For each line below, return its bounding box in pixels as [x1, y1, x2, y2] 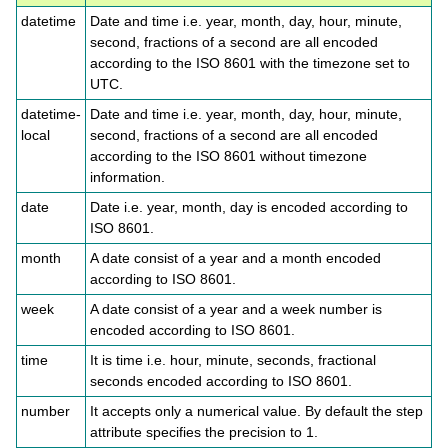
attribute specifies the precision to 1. [90, 424, 318, 440]
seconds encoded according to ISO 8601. [90, 373, 352, 389]
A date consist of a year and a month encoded [90, 250, 381, 266]
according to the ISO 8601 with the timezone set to [90, 55, 410, 71]
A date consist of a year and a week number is [90, 301, 382, 317]
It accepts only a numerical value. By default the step [90, 403, 423, 419]
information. [90, 169, 165, 185]
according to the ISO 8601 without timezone [90, 148, 367, 164]
